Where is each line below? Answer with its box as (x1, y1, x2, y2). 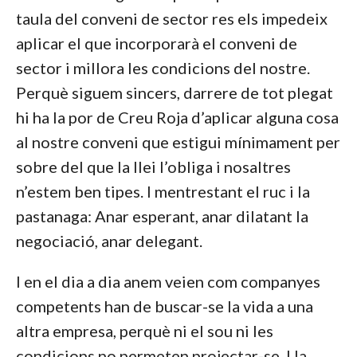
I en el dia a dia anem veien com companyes (15, 272, 320, 291)
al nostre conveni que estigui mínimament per (15, 132, 340, 151)
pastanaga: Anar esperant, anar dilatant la (15, 206, 308, 226)
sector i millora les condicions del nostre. (15, 58, 310, 77)
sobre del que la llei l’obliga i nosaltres (15, 157, 291, 176)
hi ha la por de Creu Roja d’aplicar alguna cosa (15, 108, 339, 127)
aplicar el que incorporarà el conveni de (15, 33, 297, 53)
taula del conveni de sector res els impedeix (15, 9, 328, 28)
